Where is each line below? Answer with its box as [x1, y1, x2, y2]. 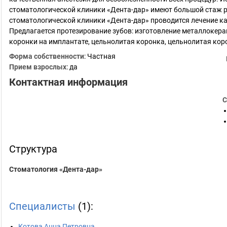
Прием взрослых [9, 63, 66, 71]
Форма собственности [9, 52, 84, 60]
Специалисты [9, 200, 75, 212]
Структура [9, 143, 57, 155]
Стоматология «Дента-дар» [9, 165, 102, 173]
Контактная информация [9, 76, 128, 88]
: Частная [84, 52, 116, 60]
